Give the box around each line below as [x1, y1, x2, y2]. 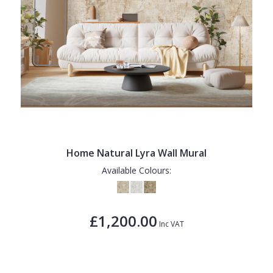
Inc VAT [157, 218, 184, 229]
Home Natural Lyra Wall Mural [66, 146, 207, 160]
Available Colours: [102, 164, 171, 176]
